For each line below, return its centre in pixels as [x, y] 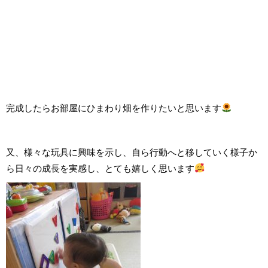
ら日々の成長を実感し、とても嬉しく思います [100, 168]
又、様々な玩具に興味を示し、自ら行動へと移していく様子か [132, 152]
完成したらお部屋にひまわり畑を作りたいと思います [114, 108]
